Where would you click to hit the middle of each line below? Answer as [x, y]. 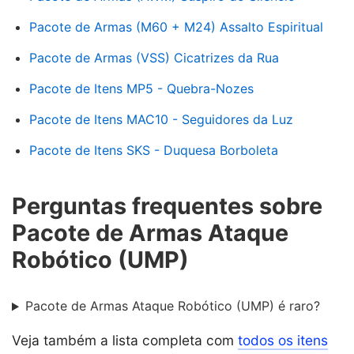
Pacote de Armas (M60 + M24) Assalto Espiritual [176, 26]
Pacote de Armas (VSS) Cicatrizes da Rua [154, 57]
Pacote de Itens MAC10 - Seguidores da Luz [161, 119]
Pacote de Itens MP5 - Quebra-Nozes [141, 88]
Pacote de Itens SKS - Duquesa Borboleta [154, 150]
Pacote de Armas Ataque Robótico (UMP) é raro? [172, 306]
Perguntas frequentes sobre [167, 205]
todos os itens [283, 341]
